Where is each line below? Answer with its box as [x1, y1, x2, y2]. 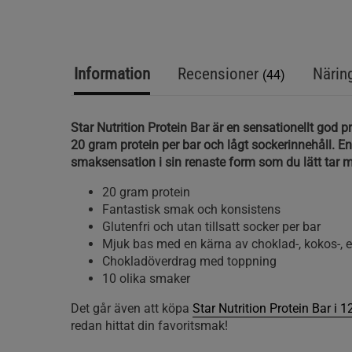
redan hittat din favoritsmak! [71, 318, 228, 333]
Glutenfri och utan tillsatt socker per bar [102, 219, 321, 234]
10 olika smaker [102, 271, 190, 286]
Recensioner [178, 64, 262, 83]
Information [74, 64, 150, 83]
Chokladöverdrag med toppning [102, 254, 277, 269]
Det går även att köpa [71, 301, 192, 316]
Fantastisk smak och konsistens [102, 202, 280, 217]
